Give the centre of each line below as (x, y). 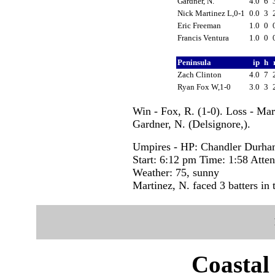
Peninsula (196, 62)
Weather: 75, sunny (176, 172)
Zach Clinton (201, 74)
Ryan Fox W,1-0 (205, 87)
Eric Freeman (201, 25)
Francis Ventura (205, 37)
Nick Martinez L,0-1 (212, 13)
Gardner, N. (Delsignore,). (191, 124)
